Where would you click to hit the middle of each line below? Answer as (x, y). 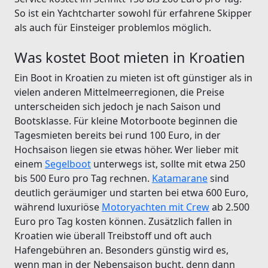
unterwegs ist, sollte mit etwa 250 (168, 164)
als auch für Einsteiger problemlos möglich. (113, 27)
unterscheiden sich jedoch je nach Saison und (118, 106)
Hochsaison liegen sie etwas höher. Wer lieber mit (127, 149)
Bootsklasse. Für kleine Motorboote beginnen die (126, 121)
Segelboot (68, 164)
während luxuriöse (58, 207)
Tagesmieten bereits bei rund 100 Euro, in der (118, 135)
